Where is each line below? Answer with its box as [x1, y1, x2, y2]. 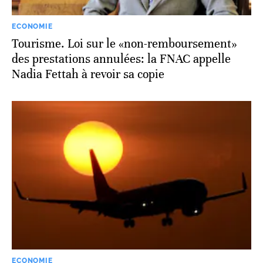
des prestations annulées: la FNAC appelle [12, 52, 231, 67]
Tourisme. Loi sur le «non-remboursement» [12, 36, 237, 52]
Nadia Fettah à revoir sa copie [12, 67, 164, 82]
